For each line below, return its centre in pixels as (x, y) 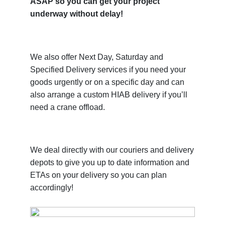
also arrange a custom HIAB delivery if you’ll (109, 94)
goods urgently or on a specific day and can (107, 82)
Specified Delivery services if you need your (108, 69)
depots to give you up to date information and (110, 163)
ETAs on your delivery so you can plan (98, 175)
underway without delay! (77, 14)
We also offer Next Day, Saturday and (97, 57)
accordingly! (52, 188)
